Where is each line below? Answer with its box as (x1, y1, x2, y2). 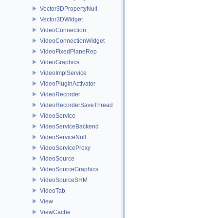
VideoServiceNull (40, 133, 86, 141)
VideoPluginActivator (40, 80, 95, 87)
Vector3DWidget (40, 16, 83, 23)
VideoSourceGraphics (40, 165, 98, 173)
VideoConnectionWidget (40, 37, 105, 44)
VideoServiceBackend (40, 123, 99, 130)
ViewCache (40, 208, 71, 216)
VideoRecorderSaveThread (40, 101, 113, 109)
